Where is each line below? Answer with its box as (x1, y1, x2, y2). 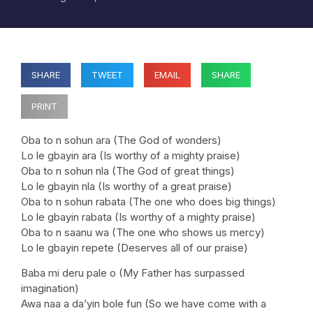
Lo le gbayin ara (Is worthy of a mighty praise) (21, 149, 240, 162)
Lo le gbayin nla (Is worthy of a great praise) (21, 180, 232, 193)
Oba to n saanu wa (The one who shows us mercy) (21, 226, 265, 239)
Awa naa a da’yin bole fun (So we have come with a (21, 297, 266, 311)
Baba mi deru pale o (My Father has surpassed (21, 266, 245, 280)
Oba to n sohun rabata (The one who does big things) (21, 195, 276, 208)
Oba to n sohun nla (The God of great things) (21, 164, 235, 177)
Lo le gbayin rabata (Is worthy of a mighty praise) (21, 210, 256, 224)
